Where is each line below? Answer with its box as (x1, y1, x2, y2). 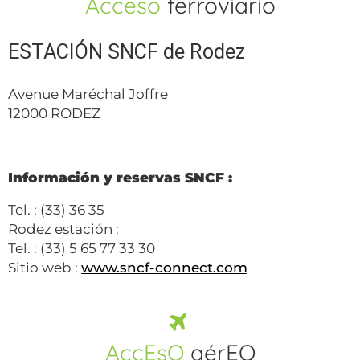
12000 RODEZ (8, 104, 100, 121)
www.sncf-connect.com (81, 259, 247, 276)
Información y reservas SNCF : (8, 169, 236, 186)
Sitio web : (8, 259, 81, 276)
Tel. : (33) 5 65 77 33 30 (8, 239, 155, 256)
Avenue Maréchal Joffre (8, 85, 168, 102)
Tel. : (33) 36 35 (8, 201, 104, 218)
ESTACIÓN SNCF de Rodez (8, 39, 245, 63)
